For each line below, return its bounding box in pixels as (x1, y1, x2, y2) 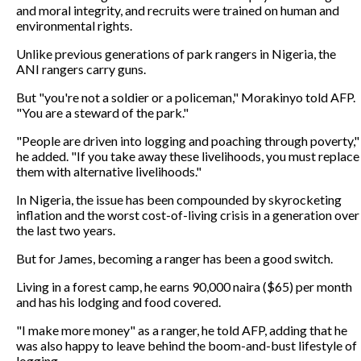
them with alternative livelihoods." (16, 163, 201, 179)
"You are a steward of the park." (16, 104, 189, 120)
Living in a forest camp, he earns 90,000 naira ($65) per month (16, 278, 352, 294)
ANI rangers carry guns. (16, 60, 146, 77)
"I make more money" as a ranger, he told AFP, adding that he (16, 322, 347, 338)
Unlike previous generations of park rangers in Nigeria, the (16, 45, 336, 61)
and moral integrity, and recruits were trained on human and (16, 2, 339, 18)
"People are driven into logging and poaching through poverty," (16, 132, 359, 148)
